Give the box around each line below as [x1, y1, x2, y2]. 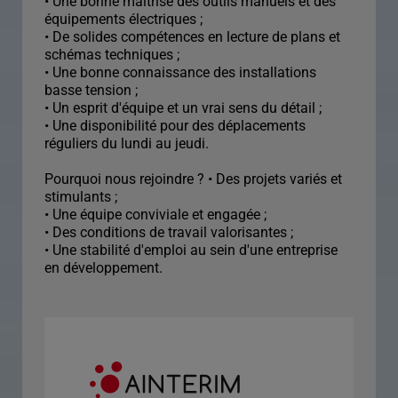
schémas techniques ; [44, 46, 179, 63]
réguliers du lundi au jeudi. [44, 135, 209, 152]
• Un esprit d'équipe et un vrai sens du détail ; [44, 99, 322, 116]
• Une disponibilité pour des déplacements [44, 117, 306, 134]
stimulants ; [44, 188, 117, 205]
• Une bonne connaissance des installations [44, 64, 316, 81]
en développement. [44, 259, 163, 276]
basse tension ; [44, 82, 138, 99]
